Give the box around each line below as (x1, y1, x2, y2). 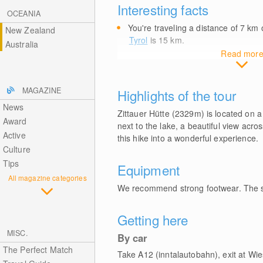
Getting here (117, 210, 188, 229)
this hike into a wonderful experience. (117, 132, 259, 144)
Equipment (117, 160, 180, 179)
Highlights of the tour (117, 86, 236, 104)
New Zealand (5, 24, 56, 36)
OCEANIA (7, 8, 41, 19)
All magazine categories (8, 173, 87, 183)
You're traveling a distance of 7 (127, 22, 248, 33)
